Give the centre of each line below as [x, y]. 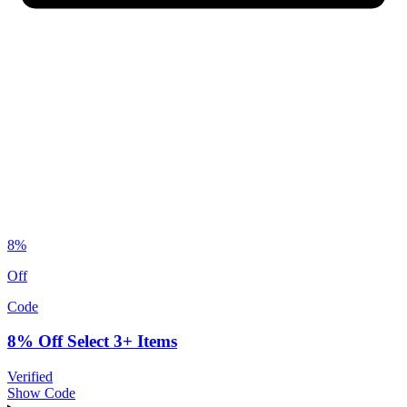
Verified [30, 376]
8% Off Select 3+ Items [92, 342]
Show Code [41, 392]
